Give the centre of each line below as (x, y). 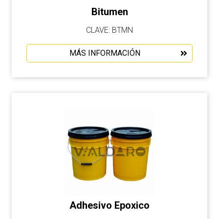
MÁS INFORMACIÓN (105, 53)
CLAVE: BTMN (109, 30)
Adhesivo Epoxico (109, 205)
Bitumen (109, 12)
